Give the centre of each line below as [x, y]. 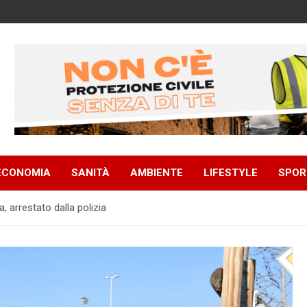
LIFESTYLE [231, 173]
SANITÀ [90, 173]
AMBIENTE [157, 173]
